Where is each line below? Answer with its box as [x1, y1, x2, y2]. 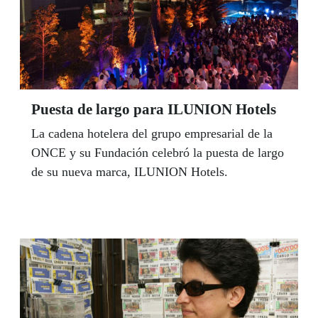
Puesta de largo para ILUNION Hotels [31, 101, 276, 119]
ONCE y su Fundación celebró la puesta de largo [31, 146, 284, 160]
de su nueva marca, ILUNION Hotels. [31, 165, 228, 180]
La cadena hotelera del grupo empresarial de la [31, 126, 273, 141]
